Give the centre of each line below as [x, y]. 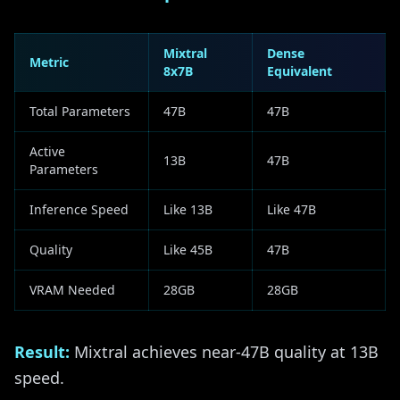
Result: [42, 352]
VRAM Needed [72, 290]
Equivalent [300, 71]
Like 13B [188, 209]
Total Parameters [80, 111]
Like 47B [292, 209]
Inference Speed [79, 209]
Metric [49, 62]
